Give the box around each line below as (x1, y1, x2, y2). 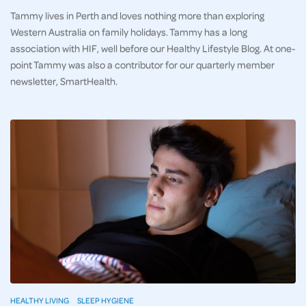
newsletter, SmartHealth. (10, 74, 120, 87)
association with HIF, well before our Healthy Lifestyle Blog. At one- (10, 42, 295, 55)
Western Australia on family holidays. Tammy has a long (10, 25, 247, 38)
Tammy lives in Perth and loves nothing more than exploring (10, 9, 264, 22)
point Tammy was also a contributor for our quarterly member (10, 58, 275, 71)
